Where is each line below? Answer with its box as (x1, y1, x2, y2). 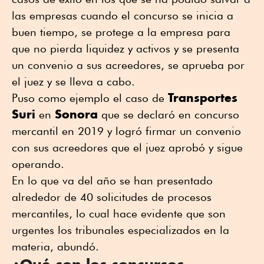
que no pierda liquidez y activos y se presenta (12, 41, 239, 55)
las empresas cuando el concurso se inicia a (12, 8, 233, 22)
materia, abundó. (12, 239, 99, 253)
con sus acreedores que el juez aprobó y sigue (12, 140, 243, 154)
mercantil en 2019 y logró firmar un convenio (12, 124, 241, 137)
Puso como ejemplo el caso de (12, 91, 168, 104)
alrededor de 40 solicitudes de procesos (12, 190, 212, 203)
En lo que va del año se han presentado (12, 173, 213, 187)
